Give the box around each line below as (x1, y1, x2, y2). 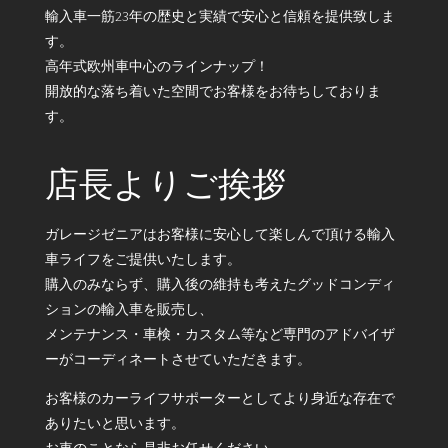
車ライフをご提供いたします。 (44, 249, 241, 268)
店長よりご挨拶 (44, 160, 286, 207)
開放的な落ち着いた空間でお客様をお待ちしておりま (44, 81, 381, 100)
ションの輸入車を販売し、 (44, 299, 213, 318)
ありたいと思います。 (44, 414, 185, 433)
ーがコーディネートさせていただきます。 (44, 349, 311, 368)
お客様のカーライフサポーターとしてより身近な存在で (44, 389, 395, 408)
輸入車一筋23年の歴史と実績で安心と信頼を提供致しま (44, 6, 395, 25)
